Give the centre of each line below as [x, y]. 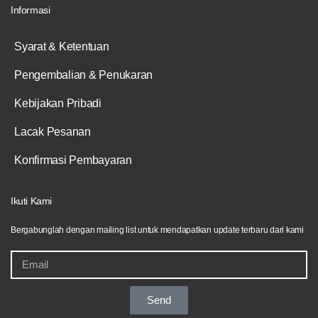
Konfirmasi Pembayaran [73, 160]
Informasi [31, 10]
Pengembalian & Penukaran [84, 75]
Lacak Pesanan [53, 131]
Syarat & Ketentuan [62, 46]
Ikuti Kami [31, 201]
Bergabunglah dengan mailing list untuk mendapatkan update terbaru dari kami [157, 230]
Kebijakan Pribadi [58, 103]
